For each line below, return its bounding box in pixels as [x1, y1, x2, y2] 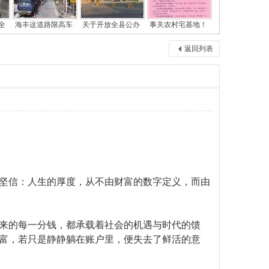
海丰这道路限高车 [15, 20, 73, 29]
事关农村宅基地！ [150, 20, 207, 29]
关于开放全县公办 [82, 20, 140, 29]
